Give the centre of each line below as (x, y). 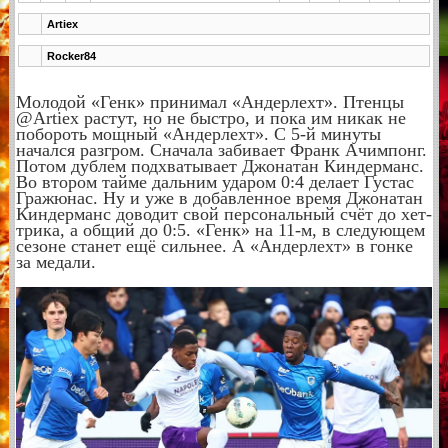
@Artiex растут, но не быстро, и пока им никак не (210, 117)
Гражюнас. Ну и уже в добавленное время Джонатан (219, 197)
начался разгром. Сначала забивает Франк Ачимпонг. (221, 149)
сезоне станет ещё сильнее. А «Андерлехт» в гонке (214, 245)
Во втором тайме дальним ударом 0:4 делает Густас (214, 181)
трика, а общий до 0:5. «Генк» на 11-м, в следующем (220, 229)
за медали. (58, 261)
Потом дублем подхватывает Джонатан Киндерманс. (219, 165)
